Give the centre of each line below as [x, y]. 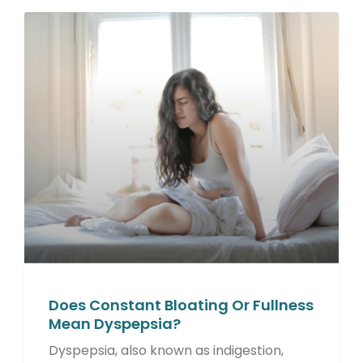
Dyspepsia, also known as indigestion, [166, 350]
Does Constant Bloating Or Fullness [181, 305]
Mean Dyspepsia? [115, 324]
